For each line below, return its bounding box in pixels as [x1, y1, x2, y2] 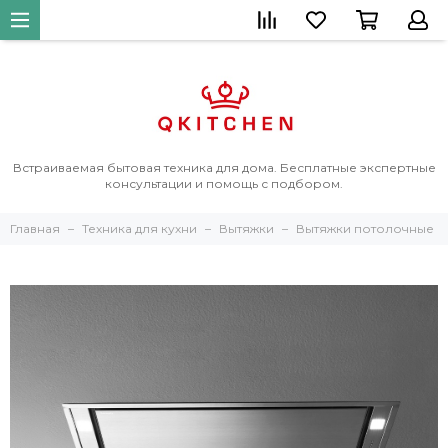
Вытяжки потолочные [296, 221, 434, 236]
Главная [10, 221, 60, 236]
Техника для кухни [82, 221, 197, 236]
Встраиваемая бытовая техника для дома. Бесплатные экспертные [12, 160, 436, 175]
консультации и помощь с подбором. [105, 176, 343, 191]
